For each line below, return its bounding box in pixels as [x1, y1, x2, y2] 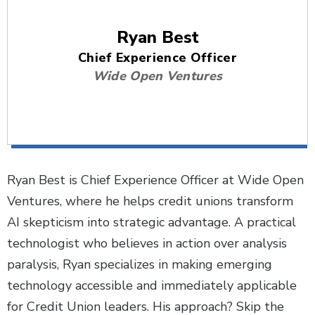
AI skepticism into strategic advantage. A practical [7, 214, 296, 231]
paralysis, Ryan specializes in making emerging [7, 256, 272, 274]
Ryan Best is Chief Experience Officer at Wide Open [7, 172, 304, 189]
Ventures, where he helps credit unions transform [7, 193, 293, 210]
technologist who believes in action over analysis [7, 235, 287, 252]
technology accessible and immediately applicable [7, 277, 297, 295]
